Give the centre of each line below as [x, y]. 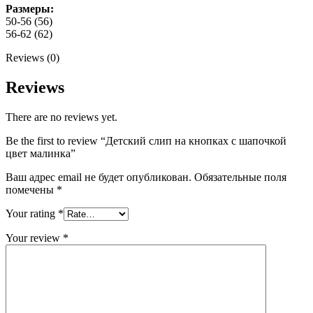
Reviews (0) [32, 57]
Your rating [32, 213]
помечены [31, 189]
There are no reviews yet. [61, 117]
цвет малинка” [41, 153]
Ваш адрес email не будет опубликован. [99, 177]
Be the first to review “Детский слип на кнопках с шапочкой [146, 140]
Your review [34, 238]
